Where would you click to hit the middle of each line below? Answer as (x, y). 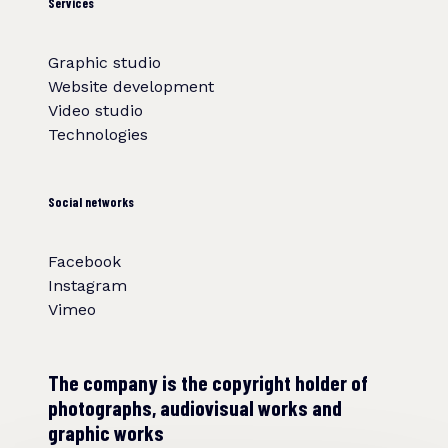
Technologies (98, 135)
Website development (131, 87)
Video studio (95, 111)
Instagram (87, 286)
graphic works (106, 433)
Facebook (84, 262)
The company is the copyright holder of (208, 383)
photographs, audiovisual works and (195, 408)
